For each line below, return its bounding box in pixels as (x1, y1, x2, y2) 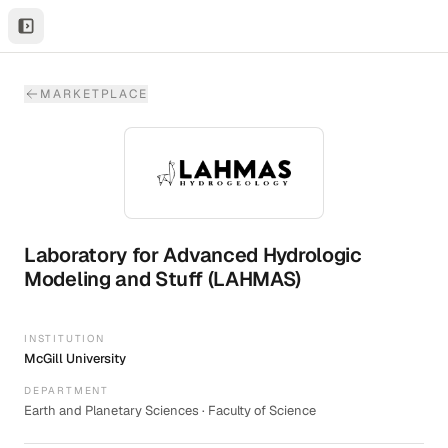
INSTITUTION (24, 332, 105, 346)
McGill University (24, 350, 126, 368)
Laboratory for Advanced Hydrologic (24, 242, 362, 269)
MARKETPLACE (40, 86, 149, 102)
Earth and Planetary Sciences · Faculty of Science (24, 402, 316, 420)
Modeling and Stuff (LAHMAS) (24, 266, 302, 293)
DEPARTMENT (24, 384, 109, 398)
